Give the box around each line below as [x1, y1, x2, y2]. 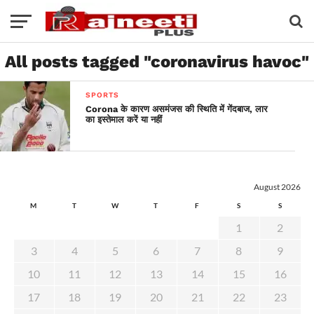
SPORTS [86, 90, 120, 100]
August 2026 [253, 182, 301, 192]
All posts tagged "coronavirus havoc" [5, 52, 309, 71]
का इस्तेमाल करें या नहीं [86, 114, 163, 125]
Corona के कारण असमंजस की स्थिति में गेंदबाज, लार [86, 104, 268, 114]
